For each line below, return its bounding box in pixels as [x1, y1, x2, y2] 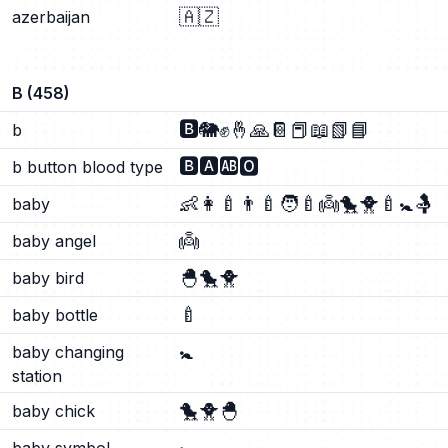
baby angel [12, 231, 96, 251]
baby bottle [12, 305, 98, 325]
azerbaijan [12, 7, 90, 27]
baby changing [12, 342, 124, 362]
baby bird [12, 268, 84, 288]
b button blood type [12, 157, 163, 177]
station [12, 366, 62, 386]
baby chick [12, 401, 95, 421]
